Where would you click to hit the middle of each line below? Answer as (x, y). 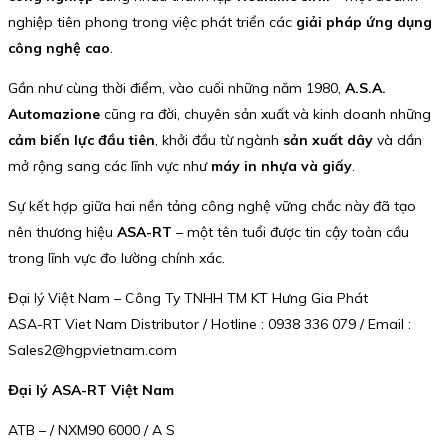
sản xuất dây (328, 140)
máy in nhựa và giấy (281, 166)
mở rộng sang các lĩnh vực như (109, 166)
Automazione (54, 114)
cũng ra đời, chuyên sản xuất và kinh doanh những (265, 114)
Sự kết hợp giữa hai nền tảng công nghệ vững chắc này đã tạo (212, 206)
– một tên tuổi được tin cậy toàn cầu (290, 232)
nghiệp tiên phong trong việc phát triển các (152, 22)
